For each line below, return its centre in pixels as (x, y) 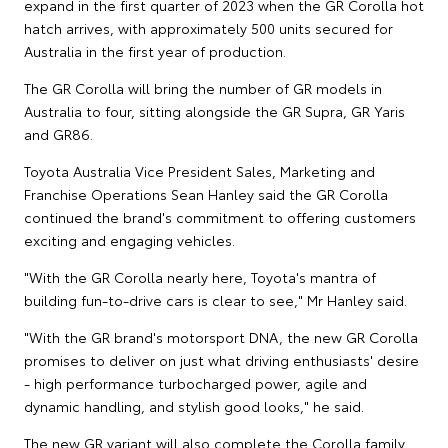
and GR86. (58, 133)
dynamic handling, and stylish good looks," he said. (194, 405)
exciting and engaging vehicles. (129, 239)
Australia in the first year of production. (155, 50)
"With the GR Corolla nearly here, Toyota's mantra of (200, 276)
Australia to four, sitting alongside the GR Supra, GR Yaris (214, 110)
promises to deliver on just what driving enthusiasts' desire (221, 359)
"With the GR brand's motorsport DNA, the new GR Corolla (221, 336)
